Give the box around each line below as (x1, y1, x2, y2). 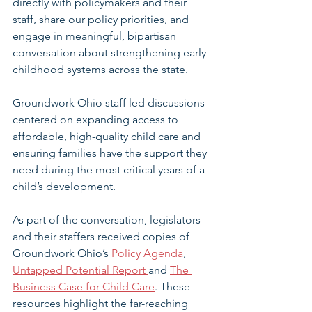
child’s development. (13, 180, 116, 193)
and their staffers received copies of (13, 230, 192, 243)
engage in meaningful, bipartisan (13, 29, 179, 42)
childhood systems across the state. (13, 63, 191, 76)
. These (155, 280, 193, 293)
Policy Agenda (111, 247, 183, 260)
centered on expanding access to (13, 113, 181, 126)
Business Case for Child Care (13, 280, 155, 293)
